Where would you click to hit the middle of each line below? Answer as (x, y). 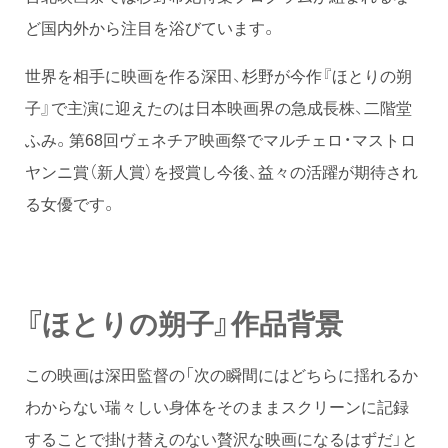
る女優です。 (71, 203)
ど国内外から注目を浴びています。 (151, 27)
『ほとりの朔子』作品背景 (184, 323)
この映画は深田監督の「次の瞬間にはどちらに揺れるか (221, 374)
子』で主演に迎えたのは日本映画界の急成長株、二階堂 (218, 107)
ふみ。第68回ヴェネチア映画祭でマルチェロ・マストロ (220, 139)
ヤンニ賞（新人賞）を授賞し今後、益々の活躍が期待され (221, 171)
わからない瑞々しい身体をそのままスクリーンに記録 (217, 406)
